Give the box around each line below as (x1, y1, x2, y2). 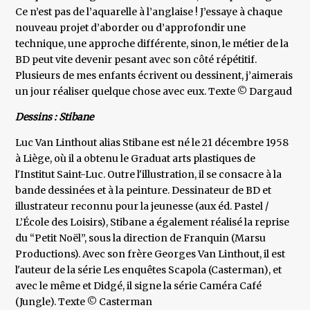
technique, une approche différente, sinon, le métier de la (15, 37, 289, 51)
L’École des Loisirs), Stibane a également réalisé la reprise (15, 216, 290, 229)
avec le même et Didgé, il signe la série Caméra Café (15, 280, 262, 293)
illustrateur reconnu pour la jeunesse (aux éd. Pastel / (15, 200, 269, 213)
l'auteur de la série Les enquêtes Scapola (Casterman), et (15, 264, 282, 277)
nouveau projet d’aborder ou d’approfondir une (15, 21, 246, 35)
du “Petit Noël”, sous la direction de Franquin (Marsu (15, 232, 266, 245)
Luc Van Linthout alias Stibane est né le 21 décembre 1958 (15, 136, 289, 149)
